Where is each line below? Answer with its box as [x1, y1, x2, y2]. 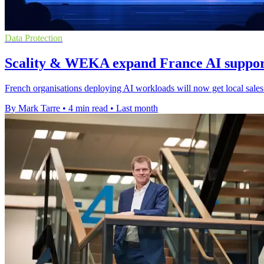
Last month [116, 103, 158, 113]
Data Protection [5, 33, 62, 43]
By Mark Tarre [5, 103, 60, 113]
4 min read [68, 103, 108, 113]
